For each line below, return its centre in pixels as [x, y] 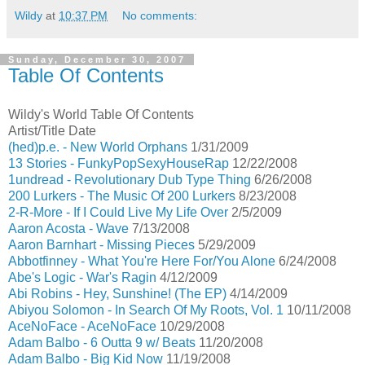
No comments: [160, 16]
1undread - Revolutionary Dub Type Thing [130, 180]
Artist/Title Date [52, 131]
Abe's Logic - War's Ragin [82, 277]
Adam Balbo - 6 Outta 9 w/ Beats [102, 343]
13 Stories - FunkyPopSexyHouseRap [119, 163]
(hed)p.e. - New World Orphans [98, 147]
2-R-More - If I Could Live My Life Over [118, 212]
